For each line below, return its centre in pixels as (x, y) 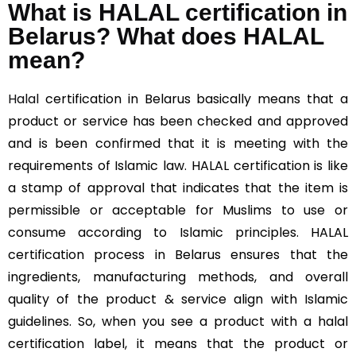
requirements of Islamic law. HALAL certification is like (178, 166)
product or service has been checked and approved (178, 121)
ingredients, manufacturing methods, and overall (178, 277)
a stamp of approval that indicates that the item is (178, 188)
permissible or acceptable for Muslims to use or (178, 210)
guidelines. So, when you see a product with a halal (178, 321)
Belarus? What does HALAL (166, 36)
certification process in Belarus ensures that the (178, 255)
